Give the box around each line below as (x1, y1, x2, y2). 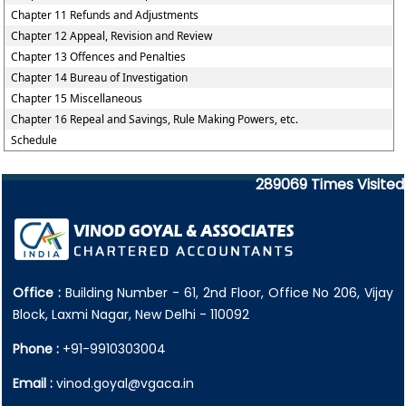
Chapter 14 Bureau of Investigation (11, 70, 188, 85)
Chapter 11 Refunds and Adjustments (11, 7, 199, 23)
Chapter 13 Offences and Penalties (11, 49, 187, 64)
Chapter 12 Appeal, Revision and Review (11, 28, 213, 43)
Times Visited (311, 174, 404, 195)
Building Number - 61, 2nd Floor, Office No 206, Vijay (60, 284, 394, 302)
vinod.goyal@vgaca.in (56, 374, 194, 392)
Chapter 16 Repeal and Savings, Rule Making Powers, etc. (11, 111, 299, 127)
